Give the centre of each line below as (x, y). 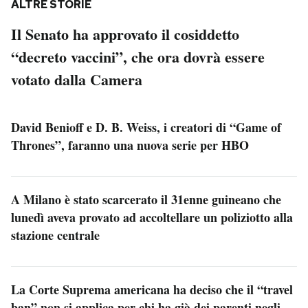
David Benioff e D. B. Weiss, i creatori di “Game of (146, 128)
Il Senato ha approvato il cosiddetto (125, 34)
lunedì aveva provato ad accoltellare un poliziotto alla (152, 218)
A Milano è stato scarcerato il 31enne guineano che (146, 200)
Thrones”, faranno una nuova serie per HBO (130, 145)
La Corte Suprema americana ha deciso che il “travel (152, 290)
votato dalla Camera (77, 80)
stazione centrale (55, 235)
